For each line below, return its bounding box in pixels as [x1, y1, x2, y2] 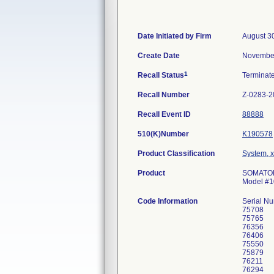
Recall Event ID [138, 110, 191, 119]
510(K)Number [138, 130, 189, 138]
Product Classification [138, 149, 215, 158]
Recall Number [138, 91, 190, 99]
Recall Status [138, 71, 184, 80]
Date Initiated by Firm [138, 32, 212, 40]
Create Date [138, 51, 180, 60]
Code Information [138, 197, 198, 206]
